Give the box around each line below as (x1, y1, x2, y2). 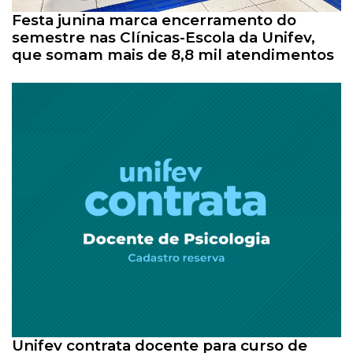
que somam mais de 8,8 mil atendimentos (12, 46, 334, 65)
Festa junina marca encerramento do (12, 11, 296, 30)
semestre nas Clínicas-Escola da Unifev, (12, 28, 315, 47)
